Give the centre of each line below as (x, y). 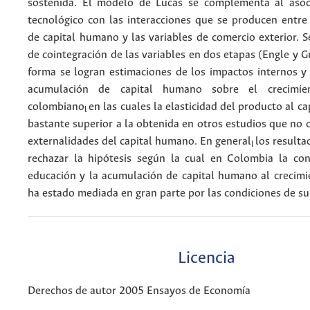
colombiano (56, 107)
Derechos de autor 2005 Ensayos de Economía (139, 291)
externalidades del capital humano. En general (139, 141)
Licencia (207, 259)
